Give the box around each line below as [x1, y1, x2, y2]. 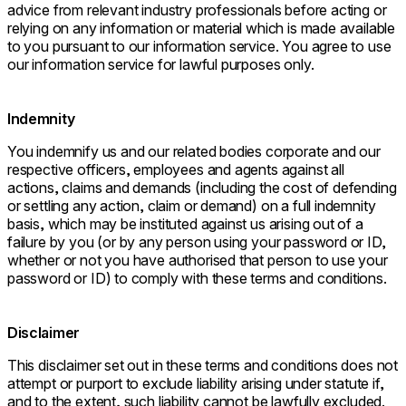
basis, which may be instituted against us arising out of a [7, 215, 363, 234]
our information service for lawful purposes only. [7, 55, 314, 74]
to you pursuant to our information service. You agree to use [7, 37, 391, 56]
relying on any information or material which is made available [7, 19, 396, 38]
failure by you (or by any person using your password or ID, [7, 233, 386, 252]
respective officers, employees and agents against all [7, 160, 344, 179]
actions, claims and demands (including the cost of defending [7, 179, 397, 198]
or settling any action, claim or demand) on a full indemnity [7, 197, 376, 216]
